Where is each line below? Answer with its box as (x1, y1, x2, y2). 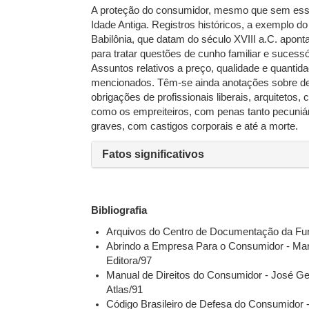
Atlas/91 (106, 284, 143, 295)
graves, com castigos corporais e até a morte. (91, 121, 298, 132)
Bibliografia (91, 205, 147, 216)
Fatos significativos (102, 148, 204, 160)
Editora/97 (106, 255, 152, 266)
